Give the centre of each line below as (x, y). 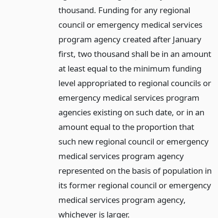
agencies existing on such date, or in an (131, 112)
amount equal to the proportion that (126, 127)
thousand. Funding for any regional (124, 10)
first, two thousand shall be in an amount (135, 54)
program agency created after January (130, 39)
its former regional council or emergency (135, 185)
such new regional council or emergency (133, 141)
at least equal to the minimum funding (130, 68)
